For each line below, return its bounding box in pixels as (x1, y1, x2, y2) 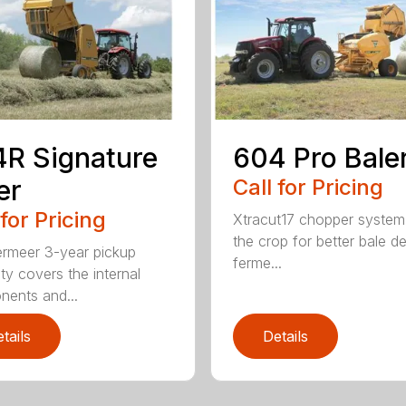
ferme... (232, 254, 282, 273)
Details (262, 327, 308, 346)
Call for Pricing (232, 174, 383, 201)
